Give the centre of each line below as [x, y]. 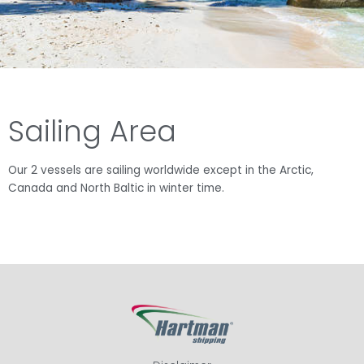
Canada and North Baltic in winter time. [116, 188]
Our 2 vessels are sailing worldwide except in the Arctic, [161, 171]
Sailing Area [92, 132]
